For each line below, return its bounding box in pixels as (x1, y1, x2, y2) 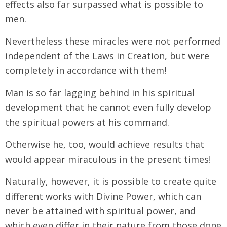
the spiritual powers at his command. (5, 116, 169, 128)
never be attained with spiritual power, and (5, 204, 196, 217)
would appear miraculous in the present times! (5, 153, 211, 165)
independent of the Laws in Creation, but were (5, 49, 209, 62)
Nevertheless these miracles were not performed (5, 34, 220, 47)
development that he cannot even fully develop (5, 101, 211, 113)
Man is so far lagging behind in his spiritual (5, 86, 195, 99)
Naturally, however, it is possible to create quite (5, 175, 216, 187)
